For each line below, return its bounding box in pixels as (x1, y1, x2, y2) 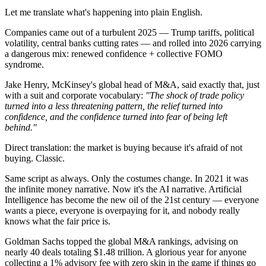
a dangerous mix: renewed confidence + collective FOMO (5, 48, 223, 59)
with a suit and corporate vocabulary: (5, 90, 145, 100)
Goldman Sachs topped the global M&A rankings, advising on (5, 236, 238, 246)
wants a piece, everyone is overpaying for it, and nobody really (5, 205, 240, 216)
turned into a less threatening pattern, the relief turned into (5, 100, 223, 111)
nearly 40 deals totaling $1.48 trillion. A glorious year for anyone (5, 246, 246, 257)
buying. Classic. (5, 153, 65, 163)
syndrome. (5, 59, 44, 69)
